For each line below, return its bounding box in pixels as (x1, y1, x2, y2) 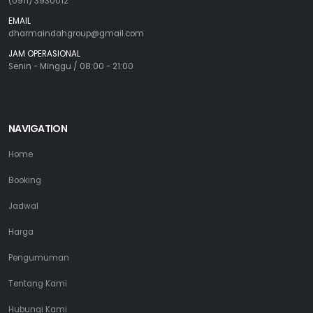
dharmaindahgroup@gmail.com (8, 28, 144, 39)
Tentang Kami (8, 278, 67, 289)
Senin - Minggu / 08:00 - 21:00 (8, 61, 133, 72)
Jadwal (8, 201, 38, 212)
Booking (8, 175, 41, 186)
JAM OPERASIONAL (8, 48, 80, 59)
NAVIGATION (8, 122, 67, 136)
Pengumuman (8, 252, 69, 263)
